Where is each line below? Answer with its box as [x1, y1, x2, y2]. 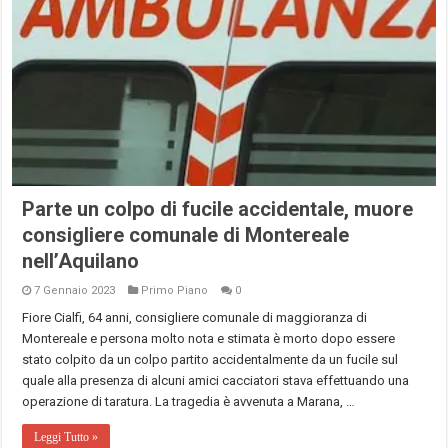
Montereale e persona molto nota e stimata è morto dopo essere [22, 330, 396, 346]
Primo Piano [141, 283, 209, 297]
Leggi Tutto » [34, 429, 99, 444]
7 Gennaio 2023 [34, 283, 116, 297]
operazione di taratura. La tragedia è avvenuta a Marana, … [22, 393, 356, 409]
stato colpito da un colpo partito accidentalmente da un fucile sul [22, 351, 399, 367]
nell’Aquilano [22, 248, 140, 273]
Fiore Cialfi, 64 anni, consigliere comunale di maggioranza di [22, 309, 368, 325]
